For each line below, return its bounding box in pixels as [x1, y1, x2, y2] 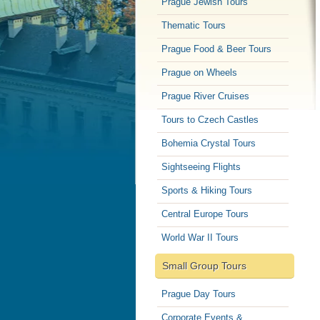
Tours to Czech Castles [161, 114, 259, 125]
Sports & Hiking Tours [161, 184, 252, 196]
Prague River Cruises [161, 90, 249, 101]
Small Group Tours [161, 259, 246, 271]
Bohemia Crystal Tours [161, 137, 256, 149]
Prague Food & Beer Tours [161, 43, 271, 54]
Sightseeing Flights [161, 161, 241, 172]
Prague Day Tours [161, 288, 236, 299]
